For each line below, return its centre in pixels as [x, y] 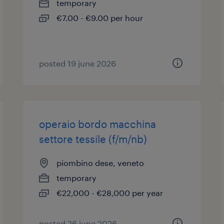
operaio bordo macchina [98, 124]
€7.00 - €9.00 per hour [100, 18]
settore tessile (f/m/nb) [93, 139]
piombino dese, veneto [100, 163]
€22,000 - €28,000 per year [110, 193]
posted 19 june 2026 [78, 63]
